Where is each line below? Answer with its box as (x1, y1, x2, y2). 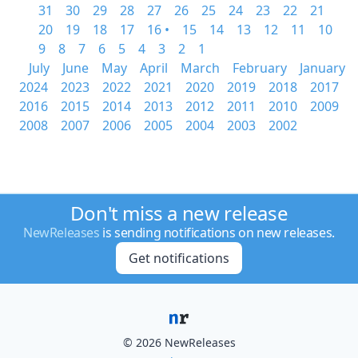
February (233, 59, 287, 77)
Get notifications (128, 249, 229, 267)
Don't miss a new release (70, 200, 288, 226)
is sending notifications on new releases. (99, 224, 335, 241)
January (300, 59, 345, 77)
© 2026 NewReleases (122, 335, 236, 350)
